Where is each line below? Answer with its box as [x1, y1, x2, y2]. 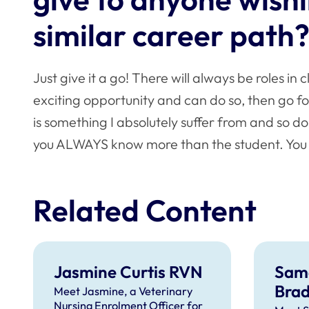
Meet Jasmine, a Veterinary [53, 284, 192, 299]
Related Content [33, 190, 257, 229]
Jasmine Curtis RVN [53, 261, 203, 283]
